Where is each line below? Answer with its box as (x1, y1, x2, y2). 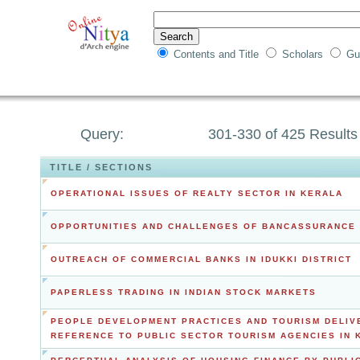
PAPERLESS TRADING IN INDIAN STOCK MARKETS (51, 288, 317, 297)
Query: (80, 126, 128, 142)
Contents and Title (174, 48, 262, 60)
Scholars (282, 48, 326, 60)
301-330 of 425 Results (208, 126, 358, 142)
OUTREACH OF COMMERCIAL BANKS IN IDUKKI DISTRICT (51, 255, 352, 264)
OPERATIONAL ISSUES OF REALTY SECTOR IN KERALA (51, 189, 343, 198)
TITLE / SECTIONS (50, 162, 153, 172)
